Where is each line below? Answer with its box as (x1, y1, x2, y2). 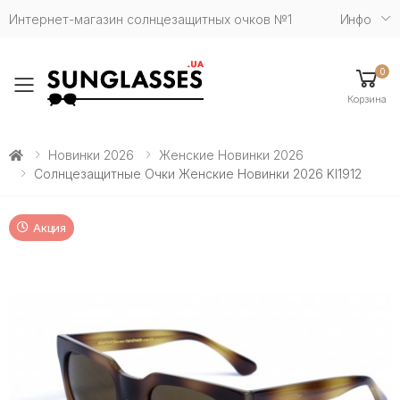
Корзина (347, 92, 387, 105)
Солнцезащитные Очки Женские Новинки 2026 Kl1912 (34, 165, 362, 181)
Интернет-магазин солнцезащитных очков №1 (9, 11, 292, 27)
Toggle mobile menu (22, 80, 261, 112)
